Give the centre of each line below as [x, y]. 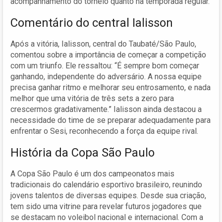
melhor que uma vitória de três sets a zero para [92, 98]
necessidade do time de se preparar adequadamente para [111, 120]
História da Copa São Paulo [83, 152]
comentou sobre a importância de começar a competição [108, 55]
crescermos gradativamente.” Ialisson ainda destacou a [106, 109]
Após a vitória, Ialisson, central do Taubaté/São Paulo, [103, 44]
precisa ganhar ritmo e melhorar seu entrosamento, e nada [111, 87]
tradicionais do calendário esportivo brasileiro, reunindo [106, 184]
